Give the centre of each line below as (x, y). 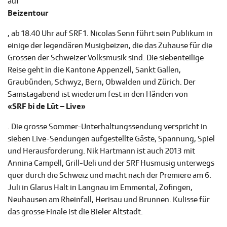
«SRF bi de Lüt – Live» (47, 107)
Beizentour (28, 13)
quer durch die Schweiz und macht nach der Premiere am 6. (109, 176)
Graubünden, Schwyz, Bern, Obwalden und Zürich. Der (102, 82)
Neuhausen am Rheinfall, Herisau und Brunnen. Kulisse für (109, 200)
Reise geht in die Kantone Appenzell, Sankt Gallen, (94, 70)
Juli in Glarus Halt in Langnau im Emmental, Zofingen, (100, 188)
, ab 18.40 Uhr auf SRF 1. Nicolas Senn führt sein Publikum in (110, 34)
